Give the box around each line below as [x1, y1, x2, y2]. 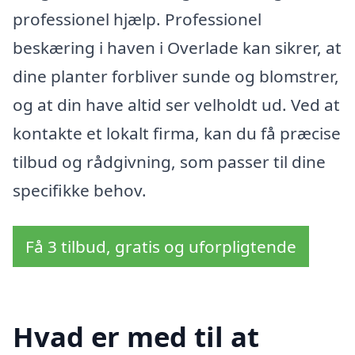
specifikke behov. [13, 178, 147, 201]
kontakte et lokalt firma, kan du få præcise [13, 121, 341, 144]
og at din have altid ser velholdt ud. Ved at [13, 93, 340, 116]
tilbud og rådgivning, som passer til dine [13, 150, 326, 173]
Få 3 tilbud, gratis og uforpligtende [25, 235, 296, 258]
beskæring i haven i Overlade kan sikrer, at [13, 36, 342, 59]
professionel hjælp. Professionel [13, 7, 261, 30]
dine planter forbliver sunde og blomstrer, [13, 64, 339, 87]
